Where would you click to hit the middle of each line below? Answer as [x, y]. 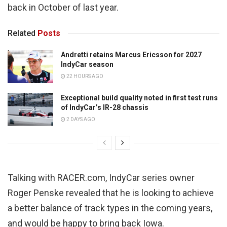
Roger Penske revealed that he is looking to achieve [111, 193]
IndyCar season [87, 65]
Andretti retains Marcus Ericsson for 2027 [131, 55]
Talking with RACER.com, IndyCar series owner [101, 178]
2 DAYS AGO [80, 119]
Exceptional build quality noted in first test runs [139, 98]
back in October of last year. [63, 8]
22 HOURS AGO [84, 77]
